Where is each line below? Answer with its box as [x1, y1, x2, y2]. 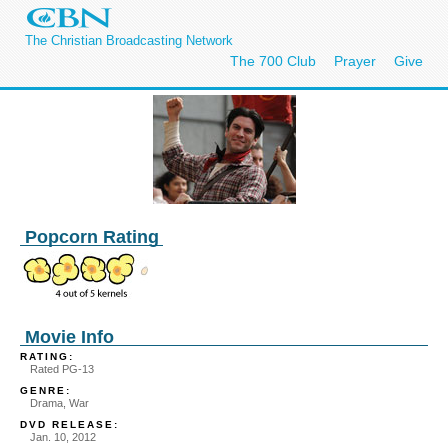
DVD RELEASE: [20, 418, 119, 430]
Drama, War [30, 396, 89, 409]
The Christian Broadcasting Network [25, 33, 233, 48]
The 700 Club [230, 53, 316, 69]
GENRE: [20, 384, 71, 396]
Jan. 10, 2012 [30, 430, 96, 443]
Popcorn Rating [25, 227, 159, 247]
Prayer [334, 53, 376, 69]
